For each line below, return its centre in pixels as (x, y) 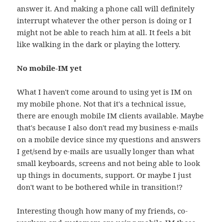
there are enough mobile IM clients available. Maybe (111, 116)
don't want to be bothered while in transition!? (100, 187)
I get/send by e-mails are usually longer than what (106, 151)
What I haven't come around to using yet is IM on (105, 92)
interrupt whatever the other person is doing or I (105, 21)
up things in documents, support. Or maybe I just (104, 175)
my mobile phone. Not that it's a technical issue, (102, 104)
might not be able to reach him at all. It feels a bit (104, 32)
